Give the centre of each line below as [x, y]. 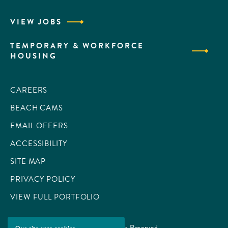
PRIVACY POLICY [43, 179]
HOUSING [34, 56]
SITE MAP [28, 162]
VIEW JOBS [36, 22]
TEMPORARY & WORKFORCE [77, 46]
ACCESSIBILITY [39, 144]
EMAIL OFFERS [39, 126]
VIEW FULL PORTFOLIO [55, 197]
